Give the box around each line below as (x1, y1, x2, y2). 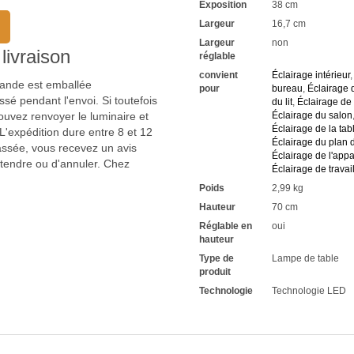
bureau (272, 83, 303, 95)
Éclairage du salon (272, 110, 352, 122)
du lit (272, 96, 292, 108)
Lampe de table (272, 253, 339, 265)
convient (199, 70, 238, 81)
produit (199, 266, 231, 278)
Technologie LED (272, 285, 346, 297)
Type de (199, 253, 234, 265)
